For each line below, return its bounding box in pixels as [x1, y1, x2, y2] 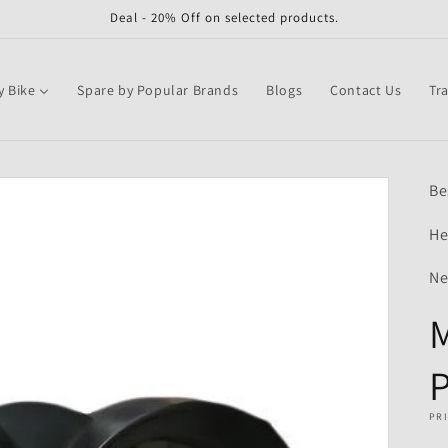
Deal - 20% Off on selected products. [109, 9, 339, 26]
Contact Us [330, 80, 402, 99]
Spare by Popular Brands [77, 80, 239, 99]
